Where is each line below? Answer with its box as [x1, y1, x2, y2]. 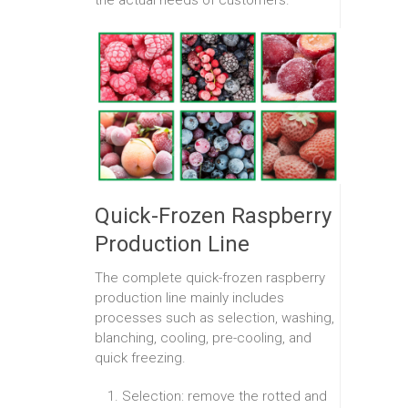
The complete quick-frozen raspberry [95, 270, 325, 287]
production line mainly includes [95, 290, 284, 307]
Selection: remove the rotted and [122, 388, 327, 405]
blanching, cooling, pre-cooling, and [95, 330, 311, 347]
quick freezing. [95, 350, 186, 367]
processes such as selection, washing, [95, 310, 334, 327]
